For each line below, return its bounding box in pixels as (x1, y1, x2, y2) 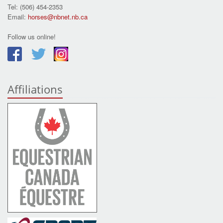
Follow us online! (7, 31, 56, 41)
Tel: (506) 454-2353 (7, 1, 63, 11)
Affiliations (7, 81, 63, 97)
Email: (7, 11, 28, 21)
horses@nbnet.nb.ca (28, 11, 88, 21)
